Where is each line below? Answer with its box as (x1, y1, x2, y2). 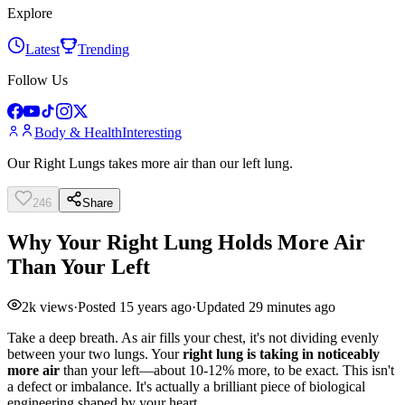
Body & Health (34, 125, 122, 140)
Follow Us (7, 72, 68, 88)
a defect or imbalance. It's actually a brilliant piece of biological (7, 378, 365, 394)
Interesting (122, 125, 182, 140)
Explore (7, 5, 52, 21)
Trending (78, 42, 129, 57)
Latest (25, 42, 60, 57)
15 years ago (119, 298, 192, 315)
